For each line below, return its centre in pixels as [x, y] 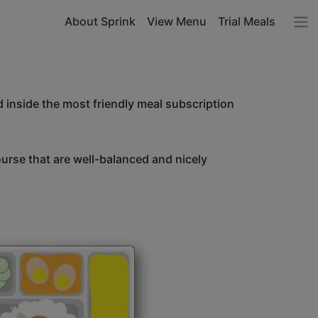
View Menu [177, 21]
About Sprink [100, 21]
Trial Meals [247, 21]
